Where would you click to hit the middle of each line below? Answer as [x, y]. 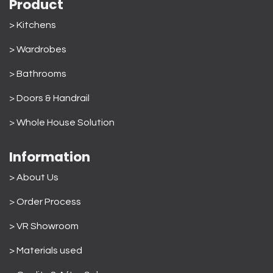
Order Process [49, 202]
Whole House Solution [67, 123]
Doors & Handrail [53, 98]
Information [50, 157]
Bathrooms [41, 74]
